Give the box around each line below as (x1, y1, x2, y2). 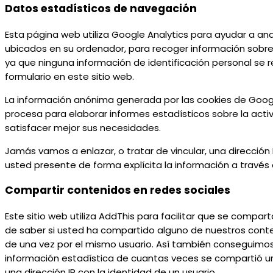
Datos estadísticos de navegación (5, 1, 197, 16)
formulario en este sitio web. (5, 69, 134, 83)
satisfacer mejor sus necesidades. (5, 121, 161, 134)
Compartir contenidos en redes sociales (5, 183, 230, 198)
